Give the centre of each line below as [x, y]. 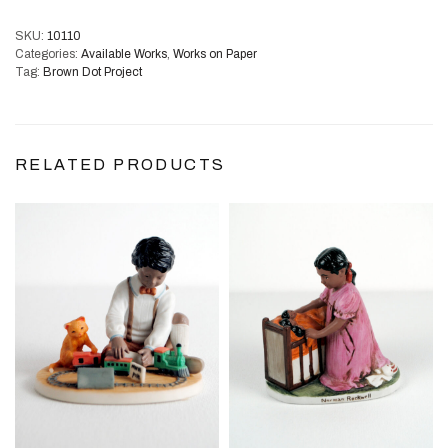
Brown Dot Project [92, 71]
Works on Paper [215, 53]
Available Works [124, 53]
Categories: [48, 53]
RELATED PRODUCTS [120, 164]
